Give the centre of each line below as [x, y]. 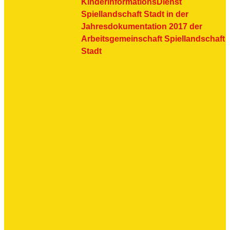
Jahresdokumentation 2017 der [142, 26]
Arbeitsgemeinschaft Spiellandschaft [153, 39]
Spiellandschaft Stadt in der [135, 14]
